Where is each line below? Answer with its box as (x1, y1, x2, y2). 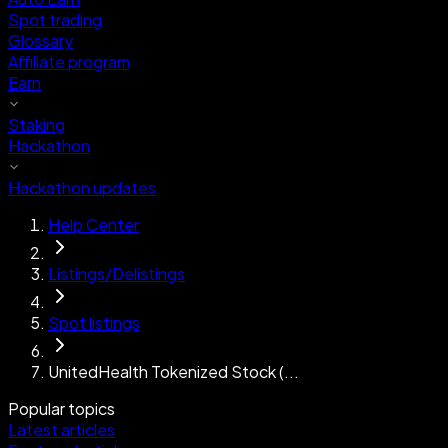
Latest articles (8, 419, 115, 440)
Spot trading (8, 9, 102, 30)
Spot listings (48, 312, 140, 333)
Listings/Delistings (48, 263, 185, 284)
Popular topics (8, 398, 115, 419)
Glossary (8, 30, 73, 51)
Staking (8, 114, 65, 135)
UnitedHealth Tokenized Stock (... (48, 361, 299, 382)
